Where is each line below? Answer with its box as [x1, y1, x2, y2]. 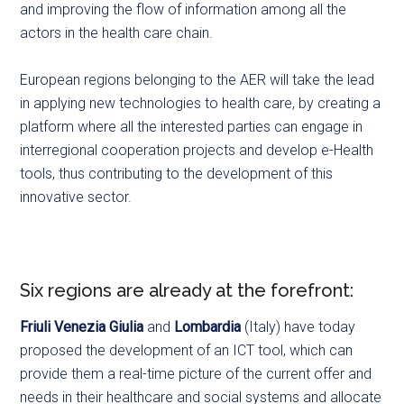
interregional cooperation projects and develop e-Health [20, 142, 374, 159]
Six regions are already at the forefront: [20, 280, 354, 301]
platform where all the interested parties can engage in [20, 118, 363, 135]
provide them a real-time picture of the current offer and [20, 365, 372, 382]
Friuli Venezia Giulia [20, 318, 144, 335]
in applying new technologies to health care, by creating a [20, 95, 381, 112]
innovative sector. [20, 188, 133, 206]
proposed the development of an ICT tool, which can [20, 342, 353, 359]
